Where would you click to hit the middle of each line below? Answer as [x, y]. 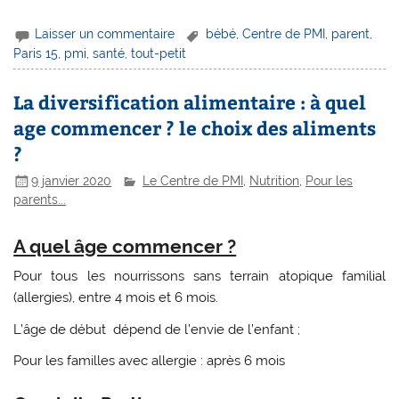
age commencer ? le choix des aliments [195, 127]
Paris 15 [36, 53]
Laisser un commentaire [105, 34]
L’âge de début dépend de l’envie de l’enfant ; [157, 329]
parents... [40, 200]
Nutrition [275, 181]
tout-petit [159, 53]
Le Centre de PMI [193, 181]
